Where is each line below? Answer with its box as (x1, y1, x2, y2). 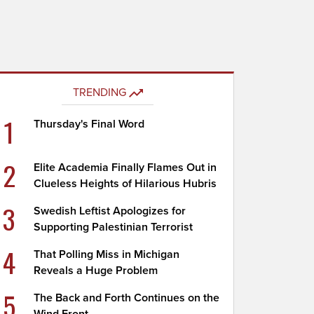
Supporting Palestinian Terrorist (34, 220, 193, 234)
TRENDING (72, 86, 126, 100)
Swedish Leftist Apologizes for (34, 204, 186, 218)
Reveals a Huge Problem (34, 264, 158, 278)
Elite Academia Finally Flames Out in (34, 161, 217, 175)
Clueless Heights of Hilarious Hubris (34, 177, 217, 191)
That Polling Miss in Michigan (34, 247, 180, 261)
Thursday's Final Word (34, 117, 145, 131)
